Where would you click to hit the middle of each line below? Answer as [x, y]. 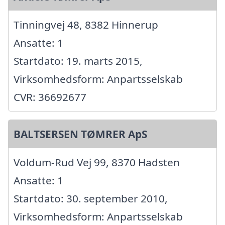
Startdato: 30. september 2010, [91, 198]
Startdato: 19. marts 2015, [78, 61]
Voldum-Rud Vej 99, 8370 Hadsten [97, 162]
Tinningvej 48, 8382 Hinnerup [86, 24]
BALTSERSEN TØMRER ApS [80, 134]
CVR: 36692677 [50, 97]
